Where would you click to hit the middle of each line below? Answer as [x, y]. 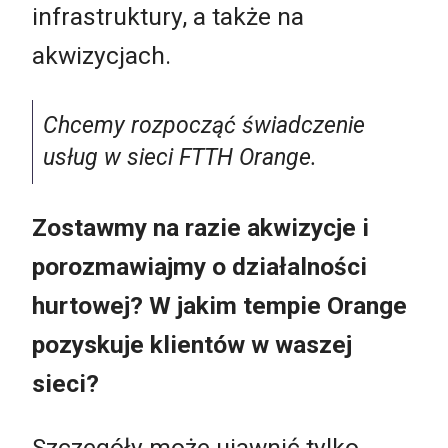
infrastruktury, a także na [168, 17]
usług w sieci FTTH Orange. [180, 157]
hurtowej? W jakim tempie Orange [219, 306]
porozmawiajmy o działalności [199, 267]
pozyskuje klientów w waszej [192, 345]
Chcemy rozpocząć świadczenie [204, 125]
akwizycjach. [101, 56]
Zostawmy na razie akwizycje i [200, 228]
